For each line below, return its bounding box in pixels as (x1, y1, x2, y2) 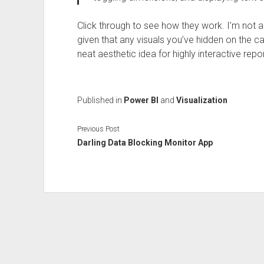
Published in (77, 95, 124, 105)
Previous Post (77, 124, 120, 133)
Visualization (176, 95, 227, 105)
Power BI (123, 95, 159, 105)
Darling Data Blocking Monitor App (77, 137, 213, 147)
